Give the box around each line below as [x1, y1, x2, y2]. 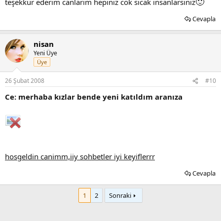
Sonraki [109, 191, 131, 200]
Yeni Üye [34, 49, 57, 57]
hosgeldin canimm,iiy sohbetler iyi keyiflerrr [5, 151, 155, 161]
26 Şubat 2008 [5, 76, 44, 85]
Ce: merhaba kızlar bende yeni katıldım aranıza [5, 92, 183, 102]
